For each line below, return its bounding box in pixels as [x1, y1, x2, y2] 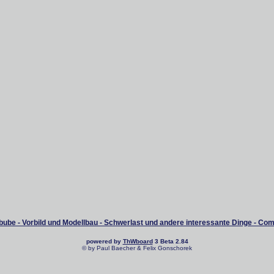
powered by [86, 238, 123, 245]
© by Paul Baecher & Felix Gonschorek [82, 245, 192, 251]
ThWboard [122, 238, 153, 245]
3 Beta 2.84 [152, 238, 188, 245]
